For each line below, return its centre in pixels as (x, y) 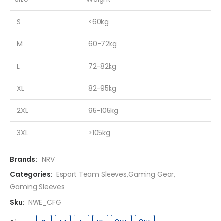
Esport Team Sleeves (91, 174)
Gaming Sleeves (37, 187)
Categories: (31, 174)
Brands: (24, 159)
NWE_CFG (44, 202)
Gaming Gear (151, 174)
